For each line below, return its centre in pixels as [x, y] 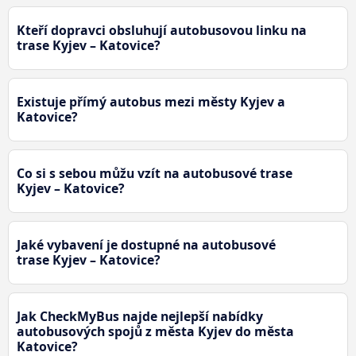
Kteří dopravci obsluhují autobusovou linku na [162, 30]
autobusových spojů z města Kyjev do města [155, 331]
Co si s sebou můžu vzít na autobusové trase [155, 173]
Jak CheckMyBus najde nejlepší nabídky [140, 316]
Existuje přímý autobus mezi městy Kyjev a [151, 101]
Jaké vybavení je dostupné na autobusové [146, 244]
